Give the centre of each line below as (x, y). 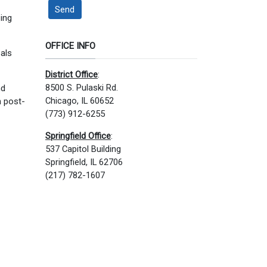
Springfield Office (78, 136)
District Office (72, 75)
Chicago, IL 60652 (80, 101)
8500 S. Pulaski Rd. (82, 88)
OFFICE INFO (70, 46)
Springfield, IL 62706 (84, 162)
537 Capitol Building (83, 149)
